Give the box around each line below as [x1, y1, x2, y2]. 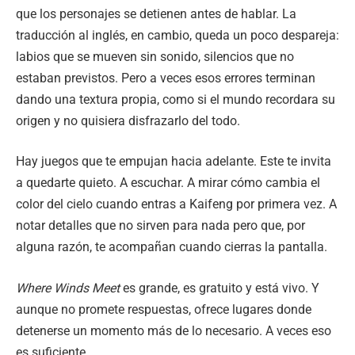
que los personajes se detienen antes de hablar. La [16, 6, 296, 21]
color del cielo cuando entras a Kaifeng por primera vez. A [16, 197, 337, 212]
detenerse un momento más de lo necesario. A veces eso [16, 323, 331, 338]
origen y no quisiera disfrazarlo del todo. [16, 113, 240, 128]
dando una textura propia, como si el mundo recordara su [16, 91, 335, 107]
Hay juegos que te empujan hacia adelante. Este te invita [16, 154, 331, 170]
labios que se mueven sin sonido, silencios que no [16, 48, 294, 64]
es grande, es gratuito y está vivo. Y [120, 280, 319, 296]
